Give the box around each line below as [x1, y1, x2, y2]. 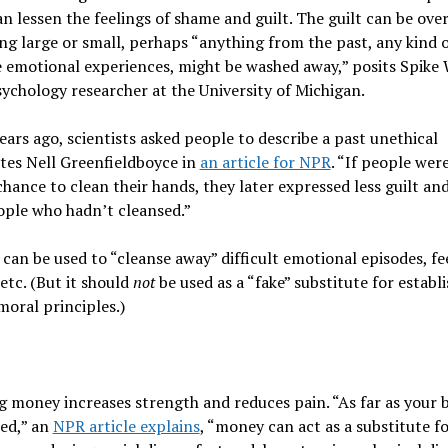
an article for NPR [199, 150, 331, 173]
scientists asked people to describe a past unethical [66, 126, 438, 149]
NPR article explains [52, 414, 200, 437]
